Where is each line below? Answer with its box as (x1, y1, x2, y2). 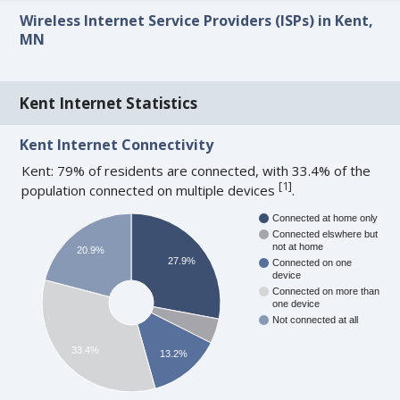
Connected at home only (272, 212, 379, 223)
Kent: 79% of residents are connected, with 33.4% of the (21, 161, 371, 179)
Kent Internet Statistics (19, 92, 198, 113)
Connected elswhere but (272, 228, 379, 239)
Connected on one (272, 256, 353, 268)
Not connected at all (272, 313, 359, 325)
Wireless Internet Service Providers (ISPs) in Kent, (20, 11, 374, 31)
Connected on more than (272, 285, 380, 296)
